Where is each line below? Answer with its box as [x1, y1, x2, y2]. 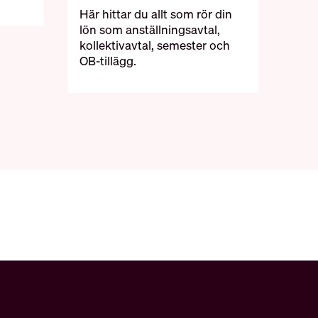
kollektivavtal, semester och [79, 36, 231, 53]
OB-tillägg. [79, 52, 137, 69]
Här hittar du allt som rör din [79, 5, 233, 22]
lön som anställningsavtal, [79, 21, 221, 38]
